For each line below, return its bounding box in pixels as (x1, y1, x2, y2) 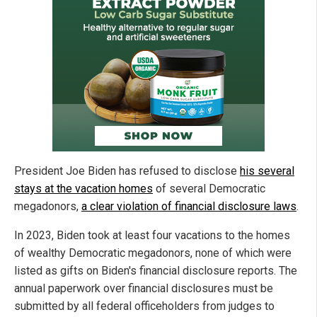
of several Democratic (153, 182, 265, 196)
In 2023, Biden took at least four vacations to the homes (14, 229, 290, 243)
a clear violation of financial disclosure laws (81, 200, 296, 214)
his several (240, 164, 294, 178)
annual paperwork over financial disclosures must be (14, 282, 273, 296)
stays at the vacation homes (14, 182, 153, 196)
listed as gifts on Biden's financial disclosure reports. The (14, 264, 297, 278)
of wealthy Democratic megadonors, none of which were (14, 246, 292, 260)
